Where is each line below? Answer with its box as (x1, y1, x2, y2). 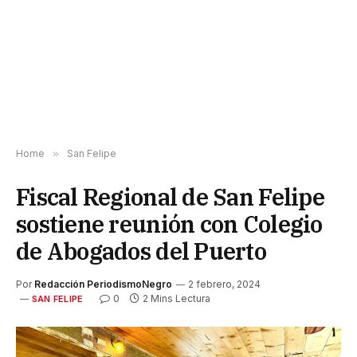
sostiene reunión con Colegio (16, 208, 323, 239)
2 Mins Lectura (143, 292, 211, 304)
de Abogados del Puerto (16, 235, 267, 266)
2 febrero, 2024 (188, 277, 261, 290)
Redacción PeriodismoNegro (34, 277, 172, 290)
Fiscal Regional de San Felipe (16, 181, 324, 212)
